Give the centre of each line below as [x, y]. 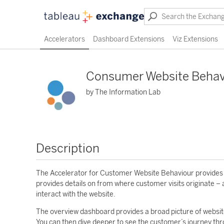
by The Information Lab [123, 92]
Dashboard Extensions [129, 39]
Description [68, 148]
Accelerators [64, 39]
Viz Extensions [195, 39]
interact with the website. [76, 194]
